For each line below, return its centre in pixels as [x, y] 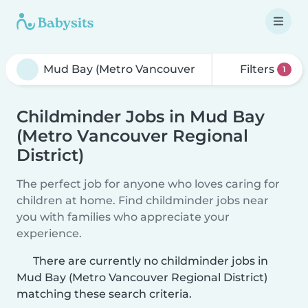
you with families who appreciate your [123, 217]
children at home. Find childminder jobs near [143, 200]
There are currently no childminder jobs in [151, 261]
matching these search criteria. [104, 294]
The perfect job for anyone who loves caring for [148, 184]
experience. [49, 233]
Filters [257, 69]
